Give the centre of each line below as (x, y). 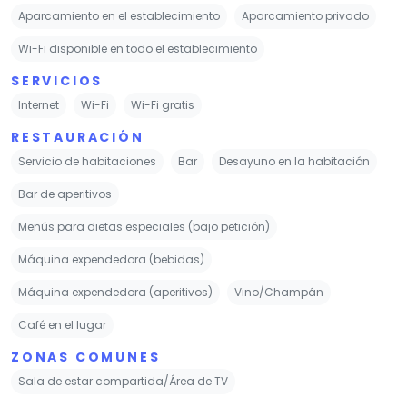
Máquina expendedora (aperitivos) (115, 292)
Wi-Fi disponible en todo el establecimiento (138, 48)
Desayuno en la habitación (294, 161)
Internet (39, 104)
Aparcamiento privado (305, 15)
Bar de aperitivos (65, 194)
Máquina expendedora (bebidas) (111, 259)
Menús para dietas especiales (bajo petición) (144, 226)
